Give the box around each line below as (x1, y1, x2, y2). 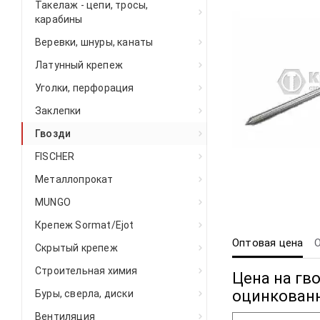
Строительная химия (35, 265, 138, 276)
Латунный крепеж (35, 59, 123, 71)
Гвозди (35, 128, 71, 139)
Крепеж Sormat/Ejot (35, 219, 134, 231)
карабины (35, 14, 83, 25)
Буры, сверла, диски (35, 288, 134, 299)
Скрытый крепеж (35, 242, 118, 254)
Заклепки (35, 105, 81, 116)
